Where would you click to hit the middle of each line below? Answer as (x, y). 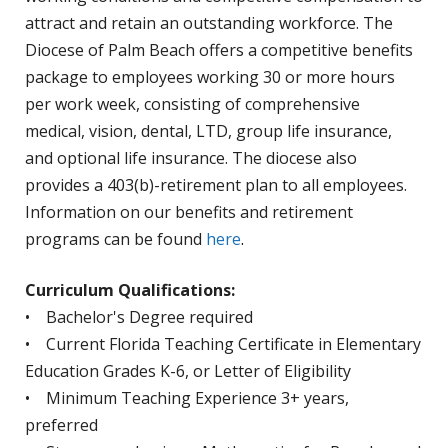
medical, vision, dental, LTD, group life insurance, (208, 131)
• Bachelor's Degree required (139, 317)
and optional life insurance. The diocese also (191, 158)
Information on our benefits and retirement (189, 212)
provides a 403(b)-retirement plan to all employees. (216, 185)
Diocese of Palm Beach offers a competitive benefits (219, 50)
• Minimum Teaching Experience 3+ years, (187, 398)
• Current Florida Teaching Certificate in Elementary (223, 344)
